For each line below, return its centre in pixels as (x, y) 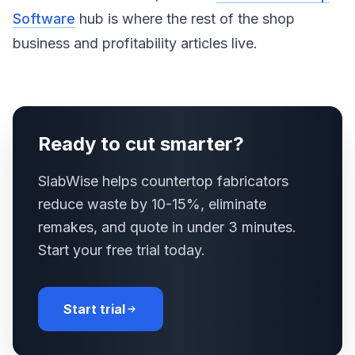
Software (44, 19)
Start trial (94, 309)
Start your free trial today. (122, 250)
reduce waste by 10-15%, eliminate (152, 204)
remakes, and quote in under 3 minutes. (167, 227)
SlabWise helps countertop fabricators (163, 181)
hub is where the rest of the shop (185, 19)
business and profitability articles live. (135, 43)
